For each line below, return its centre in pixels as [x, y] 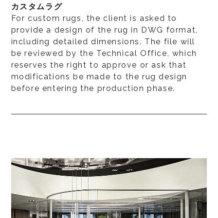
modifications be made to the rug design [99, 76]
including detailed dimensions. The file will [103, 41]
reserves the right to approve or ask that [99, 65]
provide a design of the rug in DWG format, [104, 30]
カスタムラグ [37, 6]
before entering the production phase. [93, 88]
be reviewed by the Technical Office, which [104, 53]
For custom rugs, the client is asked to [94, 18]
